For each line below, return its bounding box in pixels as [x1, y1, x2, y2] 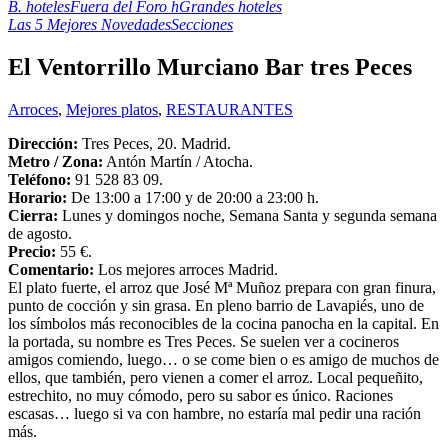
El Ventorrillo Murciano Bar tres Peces [8, 54, 412, 81]
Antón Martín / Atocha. [103, 152, 253, 170]
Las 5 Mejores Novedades [8, 16, 171, 34]
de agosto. [8, 224, 72, 242]
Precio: [8, 242, 56, 260]
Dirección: [8, 134, 78, 152]
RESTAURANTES [166, 100, 293, 118]
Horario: [8, 188, 67, 206]
